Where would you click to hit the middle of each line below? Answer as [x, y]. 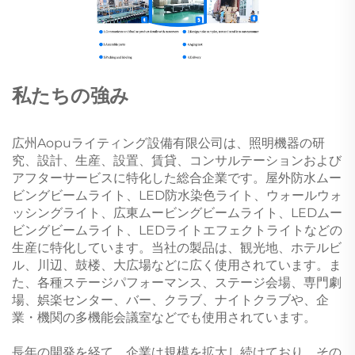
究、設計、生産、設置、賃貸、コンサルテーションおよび [177, 160]
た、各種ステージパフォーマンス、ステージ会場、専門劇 [177, 282]
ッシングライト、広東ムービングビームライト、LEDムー [177, 212]
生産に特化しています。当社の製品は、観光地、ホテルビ [177, 247]
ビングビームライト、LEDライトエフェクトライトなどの [177, 230]
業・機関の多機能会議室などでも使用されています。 [164, 317]
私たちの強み [71, 95]
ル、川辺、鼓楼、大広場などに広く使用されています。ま [177, 265]
